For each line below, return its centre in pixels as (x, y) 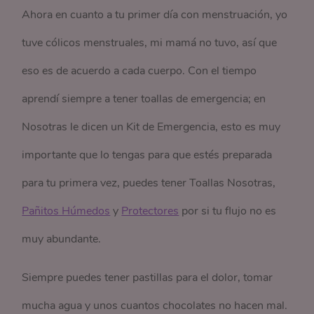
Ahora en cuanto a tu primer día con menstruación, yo (155, 15)
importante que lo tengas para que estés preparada (147, 155)
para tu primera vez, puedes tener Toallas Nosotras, (149, 183)
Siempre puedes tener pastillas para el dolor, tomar (148, 278)
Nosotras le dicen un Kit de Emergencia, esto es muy (151, 127)
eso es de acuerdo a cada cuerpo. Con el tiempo (139, 71)
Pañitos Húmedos (66, 211)
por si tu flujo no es (228, 211)
